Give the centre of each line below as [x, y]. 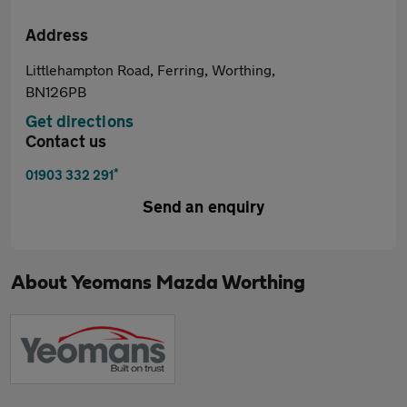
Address [57, 35]
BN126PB [56, 91]
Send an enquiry [203, 206]
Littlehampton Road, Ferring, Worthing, [150, 69]
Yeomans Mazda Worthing [188, 283]
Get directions [79, 121]
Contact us [66, 141]
